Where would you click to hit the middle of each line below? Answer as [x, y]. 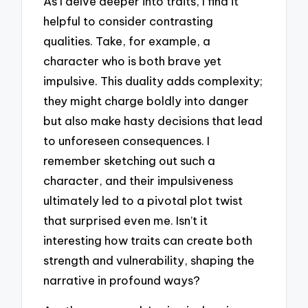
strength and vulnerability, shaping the [149, 260]
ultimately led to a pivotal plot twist [143, 200]
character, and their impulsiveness [139, 180]
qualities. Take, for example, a [127, 41]
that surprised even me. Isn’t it [126, 220]
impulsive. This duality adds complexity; [153, 80]
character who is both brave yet [133, 60]
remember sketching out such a [130, 160]
